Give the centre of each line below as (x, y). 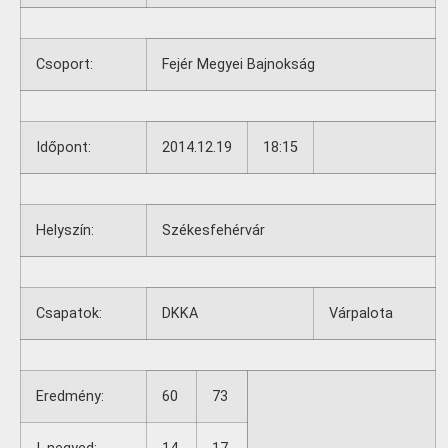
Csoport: (64, 64)
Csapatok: (69, 313)
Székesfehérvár (213, 230)
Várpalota (361, 313)
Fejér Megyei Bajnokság (238, 64)
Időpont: (63, 147)
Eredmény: (70, 396)
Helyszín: (65, 230)
